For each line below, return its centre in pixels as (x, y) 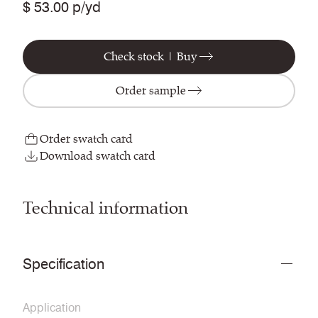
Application (52, 308)
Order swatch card (86, 139)
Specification (64, 264)
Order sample (150, 91)
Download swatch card (98, 156)
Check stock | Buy (150, 57)
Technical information (105, 208)
